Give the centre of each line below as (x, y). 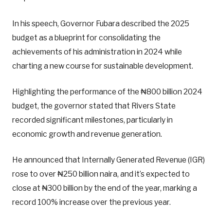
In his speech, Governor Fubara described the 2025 (101, 23)
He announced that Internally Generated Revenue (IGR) (109, 160)
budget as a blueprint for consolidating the (86, 37)
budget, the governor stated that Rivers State (94, 106)
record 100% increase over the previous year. (91, 202)
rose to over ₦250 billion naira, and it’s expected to (101, 174)
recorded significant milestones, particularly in (92, 120)
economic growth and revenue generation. (87, 134)
